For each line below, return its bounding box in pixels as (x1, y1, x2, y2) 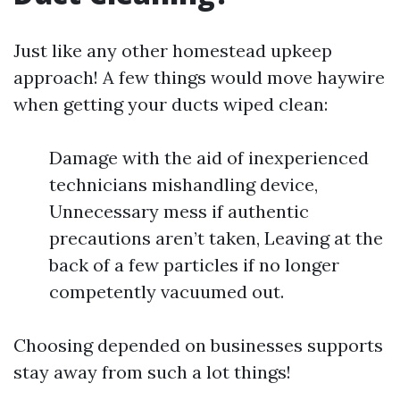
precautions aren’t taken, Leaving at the (49, 226, 383, 249)
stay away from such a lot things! (13, 360, 291, 383)
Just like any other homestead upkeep (13, 38, 332, 62)
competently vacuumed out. (49, 279, 284, 303)
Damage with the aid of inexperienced (49, 146, 369, 169)
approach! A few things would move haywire (13, 65, 385, 88)
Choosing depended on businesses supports (13, 333, 383, 356)
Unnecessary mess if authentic (49, 199, 309, 222)
